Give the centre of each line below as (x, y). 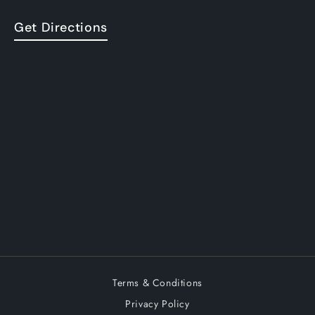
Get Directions (61, 28)
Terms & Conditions (157, 283)
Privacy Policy (157, 304)
